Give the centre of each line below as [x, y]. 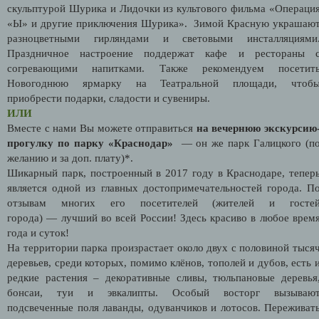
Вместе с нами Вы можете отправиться [102, 128]
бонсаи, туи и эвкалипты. [90, 292]
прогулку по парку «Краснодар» [90, 143]
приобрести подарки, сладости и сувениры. [109, 98]
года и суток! [38, 232]
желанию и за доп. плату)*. [70, 158]
